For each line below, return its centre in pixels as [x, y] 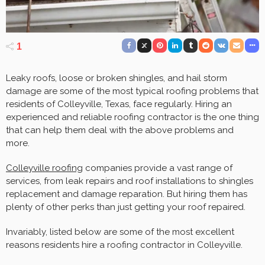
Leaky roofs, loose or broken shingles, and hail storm [117, 78]
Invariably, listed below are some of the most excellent [120, 232]
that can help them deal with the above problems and [120, 130]
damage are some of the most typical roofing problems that [132, 91]
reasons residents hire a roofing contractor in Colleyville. [124, 245]
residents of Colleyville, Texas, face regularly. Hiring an [119, 104]
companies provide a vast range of [158, 168]
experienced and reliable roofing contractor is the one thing [132, 117]
